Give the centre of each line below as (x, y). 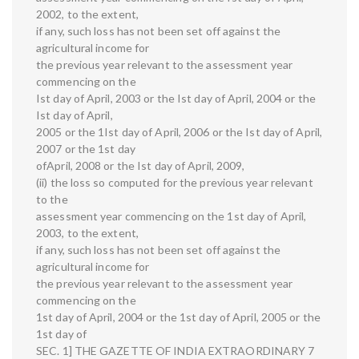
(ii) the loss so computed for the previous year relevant (175, 183)
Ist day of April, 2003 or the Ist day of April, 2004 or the (176, 99)
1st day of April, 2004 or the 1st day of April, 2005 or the (178, 317)
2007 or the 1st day (86, 149)
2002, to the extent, (87, 14)
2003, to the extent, (87, 233)
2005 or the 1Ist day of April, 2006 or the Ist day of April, (179, 132)
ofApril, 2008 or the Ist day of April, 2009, (141, 166)
